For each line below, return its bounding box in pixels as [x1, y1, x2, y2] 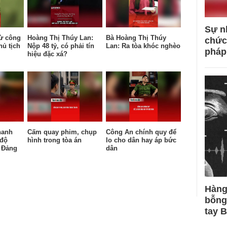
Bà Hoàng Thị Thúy [106, 33, 166, 42]
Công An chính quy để [106, 128, 176, 136]
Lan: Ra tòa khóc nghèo [106, 42, 180, 50]
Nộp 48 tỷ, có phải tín [27, 42, 94, 50]
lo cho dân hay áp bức [106, 136, 176, 144]
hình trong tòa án [27, 136, 82, 144]
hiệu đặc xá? [27, 50, 67, 58]
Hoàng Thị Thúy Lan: [27, 33, 93, 42]
